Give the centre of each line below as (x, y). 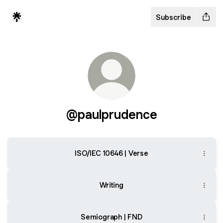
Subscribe (173, 17)
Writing (111, 185)
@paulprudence (111, 114)
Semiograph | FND (111, 217)
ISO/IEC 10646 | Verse (111, 153)
